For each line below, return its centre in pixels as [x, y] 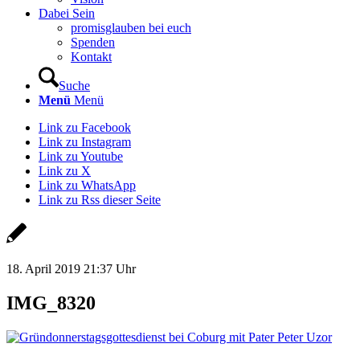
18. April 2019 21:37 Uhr [71, 269]
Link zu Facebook [85, 127]
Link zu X [65, 171]
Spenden [93, 42]
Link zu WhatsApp [87, 185]
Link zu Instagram [85, 142]
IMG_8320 [51, 303]
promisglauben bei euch [131, 28]
